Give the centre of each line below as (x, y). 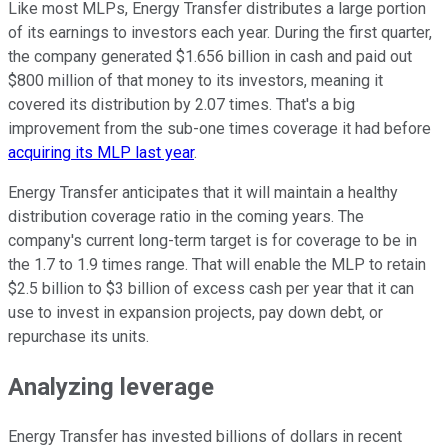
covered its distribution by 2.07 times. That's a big (181, 105)
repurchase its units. (78, 337)
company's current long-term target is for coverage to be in (212, 241)
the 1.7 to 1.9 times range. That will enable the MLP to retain (217, 265)
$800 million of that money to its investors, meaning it (195, 81)
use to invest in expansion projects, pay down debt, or (195, 313)
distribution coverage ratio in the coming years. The (186, 217)
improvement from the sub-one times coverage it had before (219, 129)
